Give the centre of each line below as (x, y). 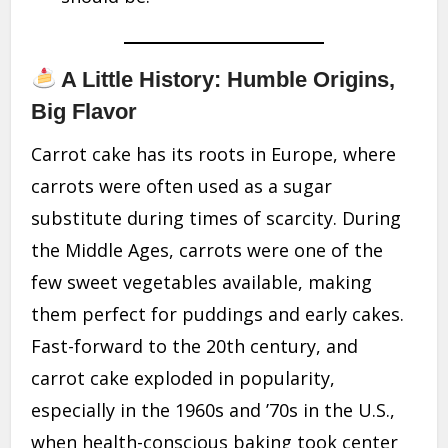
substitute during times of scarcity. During (216, 218)
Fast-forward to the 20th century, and (195, 346)
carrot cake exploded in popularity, (183, 378)
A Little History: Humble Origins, (226, 80)
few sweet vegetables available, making (202, 282)
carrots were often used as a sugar (182, 186)
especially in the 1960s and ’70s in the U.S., (213, 410)
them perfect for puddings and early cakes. (218, 314)
